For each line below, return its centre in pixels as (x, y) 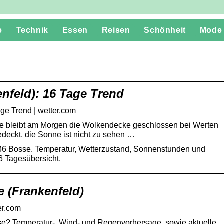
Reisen (116, 30)
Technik (32, 30)
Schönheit (165, 30)
